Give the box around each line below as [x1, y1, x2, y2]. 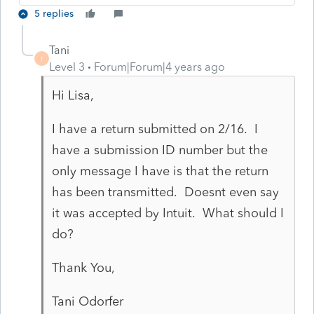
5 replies [34, 7, 74, 20]
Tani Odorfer [51, 293, 123, 309]
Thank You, [51, 259, 115, 275]
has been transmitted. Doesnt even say [51, 184, 279, 200]
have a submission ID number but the [51, 142, 268, 158]
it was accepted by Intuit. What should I [51, 205, 284, 221]
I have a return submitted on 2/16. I [51, 121, 258, 137]
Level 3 [49, 60, 85, 74]
